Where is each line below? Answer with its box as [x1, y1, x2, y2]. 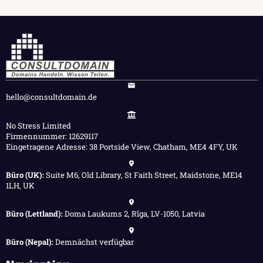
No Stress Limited [6, 120, 71, 131]
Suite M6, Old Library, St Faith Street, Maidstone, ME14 [44, 169, 242, 180]
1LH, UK [6, 180, 35, 191]
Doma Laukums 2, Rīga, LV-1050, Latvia [63, 208, 205, 220]
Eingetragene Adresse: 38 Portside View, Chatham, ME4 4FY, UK [6, 141, 238, 152]
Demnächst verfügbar [53, 237, 134, 248]
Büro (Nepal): [6, 237, 53, 248]
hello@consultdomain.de [6, 92, 97, 103]
